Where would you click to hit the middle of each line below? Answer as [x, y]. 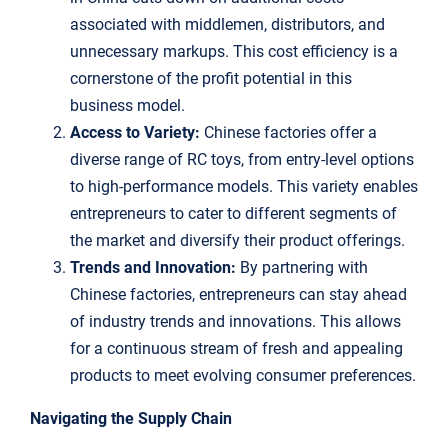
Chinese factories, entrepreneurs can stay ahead [238, 295]
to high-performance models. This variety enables [243, 187]
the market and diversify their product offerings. [237, 241]
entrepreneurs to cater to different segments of [233, 214]
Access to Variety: [134, 133]
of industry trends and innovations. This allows [235, 322]
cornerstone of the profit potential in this [210, 79]
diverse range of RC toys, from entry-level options [241, 160]
